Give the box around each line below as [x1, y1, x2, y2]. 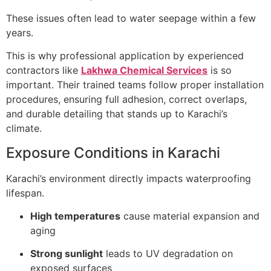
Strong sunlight [30, 247, 103, 260]
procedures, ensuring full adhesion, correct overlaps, [6, 93, 247, 106]
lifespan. [6, 186, 44, 199]
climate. [6, 122, 42, 135]
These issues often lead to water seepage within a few [6, 11, 256, 24]
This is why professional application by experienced [6, 50, 244, 62]
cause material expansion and [120, 209, 260, 222]
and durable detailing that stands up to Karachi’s [6, 108, 227, 120]
